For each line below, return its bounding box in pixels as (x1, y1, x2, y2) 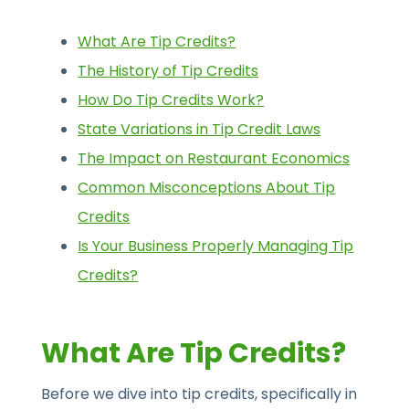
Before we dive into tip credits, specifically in (41, 383, 358, 405)
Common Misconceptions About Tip (78, 177, 336, 199)
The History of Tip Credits (78, 60, 259, 82)
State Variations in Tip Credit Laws (78, 119, 321, 141)
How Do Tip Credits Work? (78, 89, 265, 111)
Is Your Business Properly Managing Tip (78, 236, 354, 257)
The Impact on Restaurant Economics (78, 148, 351, 170)
